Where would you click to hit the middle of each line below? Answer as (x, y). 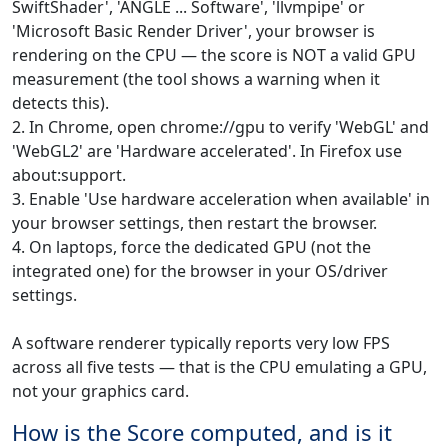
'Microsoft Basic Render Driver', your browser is (193, 30)
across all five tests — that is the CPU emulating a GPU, (219, 366)
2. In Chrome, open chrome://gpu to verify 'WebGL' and (220, 126)
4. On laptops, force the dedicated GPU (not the (191, 246)
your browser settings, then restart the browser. (194, 222)
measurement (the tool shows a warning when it (196, 78)
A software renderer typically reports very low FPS (201, 342)
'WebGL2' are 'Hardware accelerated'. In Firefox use (207, 150)
